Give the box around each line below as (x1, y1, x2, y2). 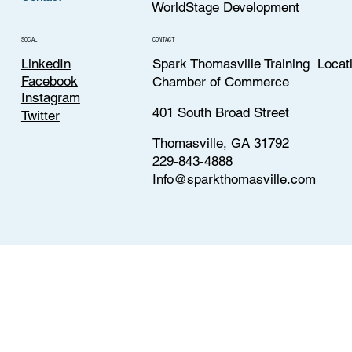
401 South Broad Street (152, 104, 290, 120)
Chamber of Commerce (152, 74, 290, 90)
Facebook (20, 72, 78, 89)
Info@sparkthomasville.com (152, 170, 317, 187)
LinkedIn (20, 55, 71, 71)
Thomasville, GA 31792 (152, 134, 290, 151)
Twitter (20, 107, 60, 123)
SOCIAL (20, 35, 37, 43)
